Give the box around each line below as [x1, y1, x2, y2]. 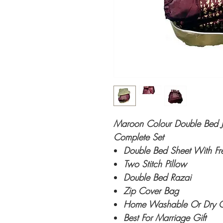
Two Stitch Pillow [123, 157, 190, 170]
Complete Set [113, 130, 167, 143]
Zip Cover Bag [123, 184, 182, 197]
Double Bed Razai [123, 171, 191, 183]
